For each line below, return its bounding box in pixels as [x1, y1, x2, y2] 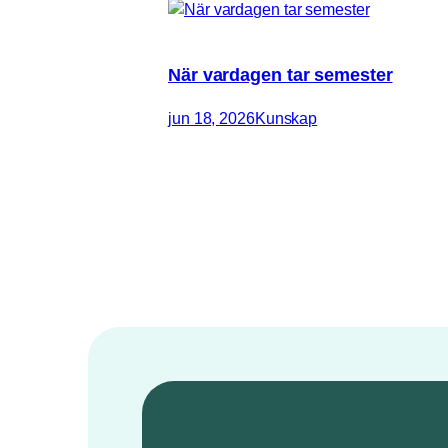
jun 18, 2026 [168, 110, 255, 128]
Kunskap [254, 110, 318, 128]
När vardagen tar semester [168, 65, 393, 86]
